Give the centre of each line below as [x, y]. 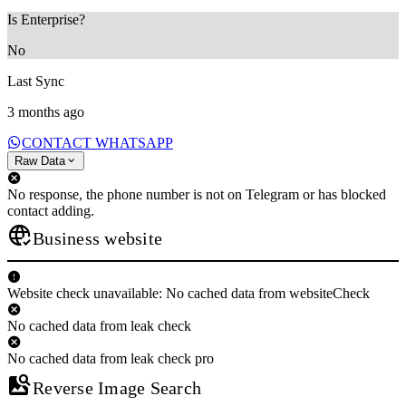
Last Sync [36, 82]
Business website [97, 239]
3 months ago [46, 112]
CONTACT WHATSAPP [97, 143]
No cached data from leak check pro [111, 359]
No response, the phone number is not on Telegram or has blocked [197, 195]
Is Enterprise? [46, 20]
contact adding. [51, 211]
